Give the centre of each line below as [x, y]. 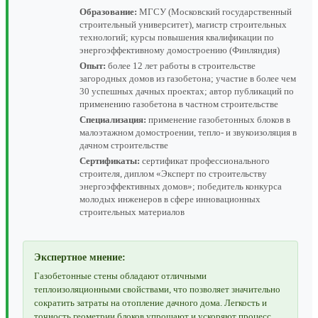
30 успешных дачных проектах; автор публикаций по [187, 92]
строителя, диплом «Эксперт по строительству [173, 174]
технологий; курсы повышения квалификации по [177, 38]
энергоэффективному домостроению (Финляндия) [180, 50]
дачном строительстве [124, 146]
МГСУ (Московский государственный [214, 12]
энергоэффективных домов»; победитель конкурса [181, 187]
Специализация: [113, 120]
